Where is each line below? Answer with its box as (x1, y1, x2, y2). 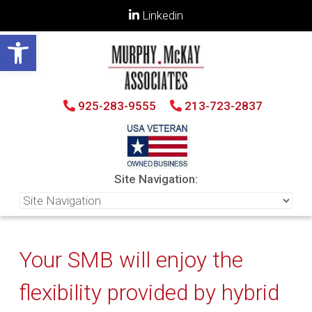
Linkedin (139, 8, 183, 22)
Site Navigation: (114, 171, 198, 186)
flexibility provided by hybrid (19, 279, 279, 306)
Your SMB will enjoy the (19, 247, 243, 273)
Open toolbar (6, 28, 76, 54)
